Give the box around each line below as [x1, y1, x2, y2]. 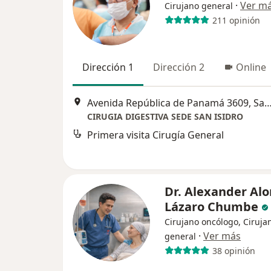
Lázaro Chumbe [165, 198, 258, 215]
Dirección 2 [153, 60, 204, 74]
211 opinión [212, 14, 260, 26]
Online [236, 60, 266, 74]
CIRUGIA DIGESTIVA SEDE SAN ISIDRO [87, 111, 243, 123]
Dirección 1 [82, 60, 134, 74]
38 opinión [212, 244, 255, 256]
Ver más [203, 229, 241, 243]
